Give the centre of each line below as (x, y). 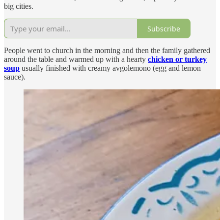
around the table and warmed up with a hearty (76, 59)
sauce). (15, 77)
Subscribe (164, 28)
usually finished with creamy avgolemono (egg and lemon (110, 68)
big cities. (19, 6)
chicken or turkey (177, 59)
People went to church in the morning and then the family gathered (107, 51)
